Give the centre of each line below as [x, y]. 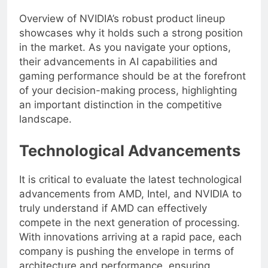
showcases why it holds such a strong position [131, 42]
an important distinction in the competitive [121, 114]
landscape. [45, 128]
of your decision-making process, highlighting [128, 100]
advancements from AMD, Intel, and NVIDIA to [130, 204]
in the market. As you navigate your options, [125, 57]
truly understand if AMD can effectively [113, 218]
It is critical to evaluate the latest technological [130, 189]
